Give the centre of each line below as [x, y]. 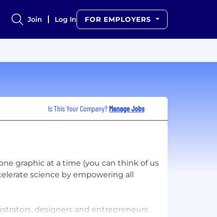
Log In [66, 19]
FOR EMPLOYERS [119, 19]
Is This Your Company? [78, 108]
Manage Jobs [127, 108]
